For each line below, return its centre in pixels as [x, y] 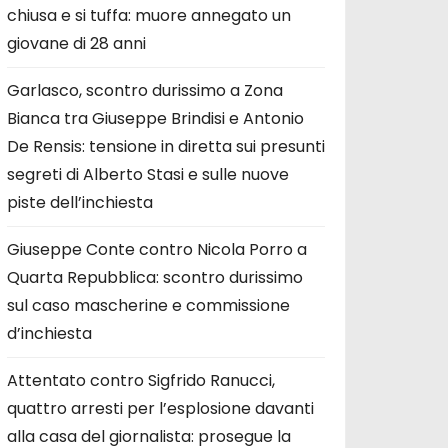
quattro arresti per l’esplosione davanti [160, 408]
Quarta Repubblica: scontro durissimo [155, 277]
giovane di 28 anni [76, 43]
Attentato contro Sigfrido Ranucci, [141, 380]
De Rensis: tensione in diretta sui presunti [166, 146]
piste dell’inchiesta [80, 202]
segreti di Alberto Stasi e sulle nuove [148, 174]
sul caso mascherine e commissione [148, 305]
